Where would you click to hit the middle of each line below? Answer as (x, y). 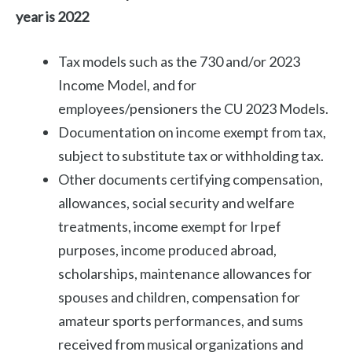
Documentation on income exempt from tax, (192, 132)
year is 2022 (52, 17)
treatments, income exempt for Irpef (170, 227)
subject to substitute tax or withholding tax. (191, 156)
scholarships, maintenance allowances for (185, 274)
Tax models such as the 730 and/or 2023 (179, 62)
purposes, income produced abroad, (167, 250)
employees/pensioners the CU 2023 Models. (193, 109)
